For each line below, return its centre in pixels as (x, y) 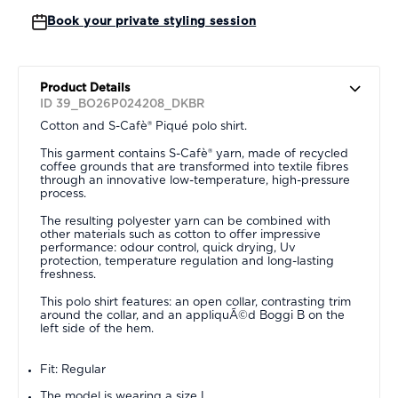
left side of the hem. (97, 329)
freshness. (68, 275)
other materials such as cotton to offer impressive (180, 235)
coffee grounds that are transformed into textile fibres (194, 167)
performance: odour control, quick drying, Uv (168, 248)
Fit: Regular (73, 370)
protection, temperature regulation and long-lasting (187, 261)
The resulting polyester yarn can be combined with (185, 221)
